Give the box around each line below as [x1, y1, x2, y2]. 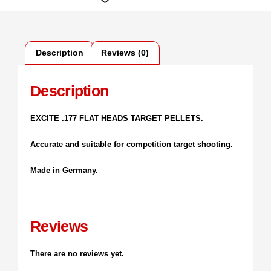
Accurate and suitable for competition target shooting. [30, 140, 233, 149]
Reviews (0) [101, 48, 149, 58]
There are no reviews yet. [30, 249, 124, 258]
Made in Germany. [30, 166, 98, 175]
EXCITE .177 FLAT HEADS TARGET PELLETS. [30, 113, 203, 123]
